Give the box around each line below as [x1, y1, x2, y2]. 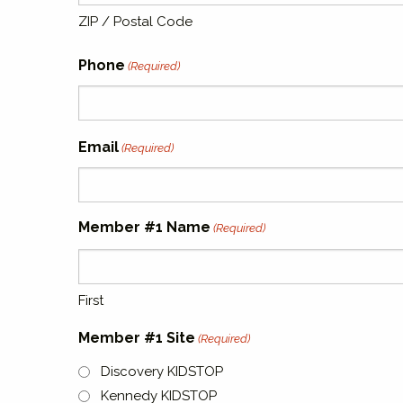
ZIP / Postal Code [78, 13, 193, 30]
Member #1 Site [78, 329, 195, 346]
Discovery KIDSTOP [101, 363, 223, 380]
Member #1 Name [78, 219, 210, 236]
